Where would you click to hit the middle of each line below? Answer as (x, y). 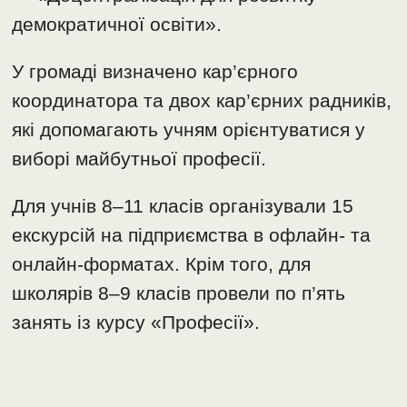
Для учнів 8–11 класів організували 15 (183, 206)
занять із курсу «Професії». (136, 323)
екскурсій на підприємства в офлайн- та (192, 235)
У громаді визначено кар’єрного (155, 72)
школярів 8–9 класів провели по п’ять (179, 293)
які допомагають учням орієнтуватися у (189, 130)
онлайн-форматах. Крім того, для (162, 264)
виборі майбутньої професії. (139, 159)
